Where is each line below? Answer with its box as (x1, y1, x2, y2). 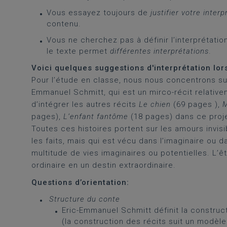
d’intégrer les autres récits (31, 100, 139, 109)
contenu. (47, 19, 81, 28)
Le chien (139, 100, 171, 109)
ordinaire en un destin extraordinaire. (31, 161, 176, 170)
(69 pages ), (171, 100, 222, 109)
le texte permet (47, 47, 110, 56)
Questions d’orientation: (31, 178, 129, 187)
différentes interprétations (110, 47, 209, 56)
